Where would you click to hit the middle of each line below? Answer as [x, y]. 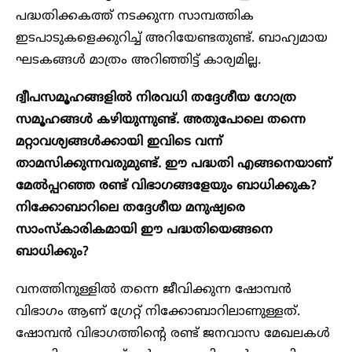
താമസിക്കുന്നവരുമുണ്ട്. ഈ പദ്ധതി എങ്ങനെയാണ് [174, 164]
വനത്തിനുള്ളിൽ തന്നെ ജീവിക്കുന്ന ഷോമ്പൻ [154, 290]
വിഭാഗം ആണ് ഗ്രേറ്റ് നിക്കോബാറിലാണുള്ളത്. [158, 312]
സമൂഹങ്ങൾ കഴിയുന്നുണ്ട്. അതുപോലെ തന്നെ [161, 120]
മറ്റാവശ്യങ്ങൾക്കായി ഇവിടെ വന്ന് [119, 142]
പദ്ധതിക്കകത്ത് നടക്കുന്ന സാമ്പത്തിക [135, 16]
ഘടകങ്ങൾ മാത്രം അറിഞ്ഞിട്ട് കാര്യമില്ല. [138, 60]
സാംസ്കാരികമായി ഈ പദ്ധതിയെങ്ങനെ [144, 230]
